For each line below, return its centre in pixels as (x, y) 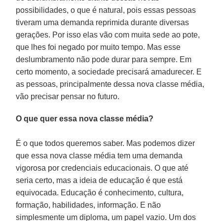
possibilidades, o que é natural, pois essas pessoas (106, 10)
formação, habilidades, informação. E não (89, 205)
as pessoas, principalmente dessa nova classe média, (110, 84)
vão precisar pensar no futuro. (68, 96)
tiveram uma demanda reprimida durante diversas (103, 22)
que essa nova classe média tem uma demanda (99, 155)
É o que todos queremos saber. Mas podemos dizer (106, 143)
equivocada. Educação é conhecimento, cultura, (100, 192)
